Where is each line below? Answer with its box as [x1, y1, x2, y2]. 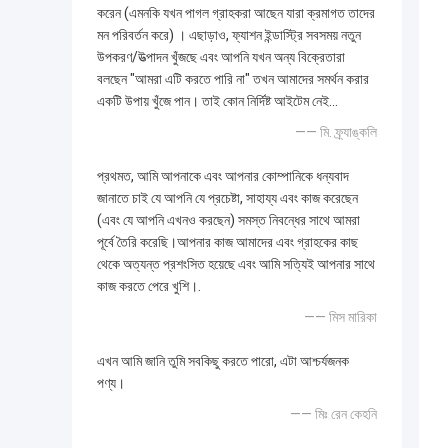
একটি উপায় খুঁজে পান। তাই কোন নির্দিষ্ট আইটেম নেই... [97, 93, 338, 110]
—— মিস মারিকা [304, 309, 377, 326]
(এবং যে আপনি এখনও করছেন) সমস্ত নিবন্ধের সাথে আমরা [97, 212, 360, 229]
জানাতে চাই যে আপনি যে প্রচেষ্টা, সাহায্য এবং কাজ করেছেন [97, 190, 358, 207]
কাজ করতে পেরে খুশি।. [97, 278, 201, 295]
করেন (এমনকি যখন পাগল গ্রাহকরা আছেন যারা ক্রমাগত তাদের [97, 5, 375, 22]
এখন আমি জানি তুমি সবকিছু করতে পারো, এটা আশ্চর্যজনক [97, 353, 349, 370]
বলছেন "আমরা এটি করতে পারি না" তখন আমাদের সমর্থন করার [97, 71, 369, 88]
